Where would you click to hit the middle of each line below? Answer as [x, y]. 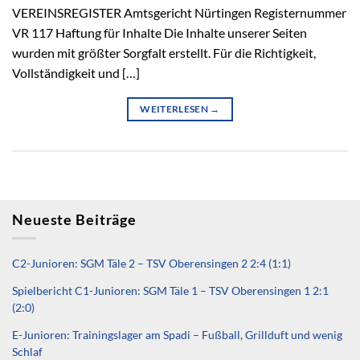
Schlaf [27, 352]
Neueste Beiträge [75, 220]
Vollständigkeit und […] [76, 73]
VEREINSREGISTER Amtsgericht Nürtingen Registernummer [179, 13]
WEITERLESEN [175, 109]
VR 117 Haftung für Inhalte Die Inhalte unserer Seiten [160, 33]
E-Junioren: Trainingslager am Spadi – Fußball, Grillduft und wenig [177, 335]
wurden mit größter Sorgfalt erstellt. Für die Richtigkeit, [164, 53]
